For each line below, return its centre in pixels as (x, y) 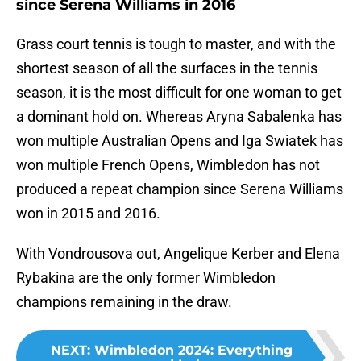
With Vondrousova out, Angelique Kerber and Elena (178, 254)
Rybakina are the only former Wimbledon (146, 278)
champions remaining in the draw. (124, 302)
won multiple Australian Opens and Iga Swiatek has (180, 141)
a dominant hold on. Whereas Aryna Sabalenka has (179, 117)
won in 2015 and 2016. (88, 214)
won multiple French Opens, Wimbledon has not (168, 165)
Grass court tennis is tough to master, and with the (176, 44)
